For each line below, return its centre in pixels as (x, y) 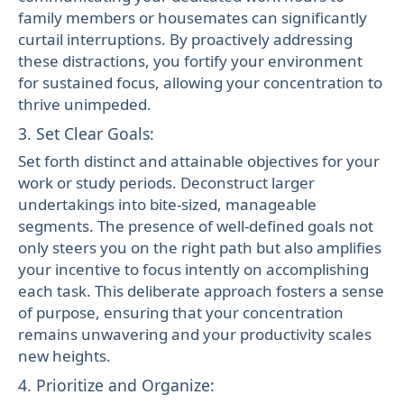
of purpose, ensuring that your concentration (181, 312)
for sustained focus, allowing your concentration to (200, 82)
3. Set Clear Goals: (86, 133)
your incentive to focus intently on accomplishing (193, 269)
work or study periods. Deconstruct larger (166, 182)
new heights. (64, 355)
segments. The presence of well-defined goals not (196, 225)
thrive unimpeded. (85, 104)
